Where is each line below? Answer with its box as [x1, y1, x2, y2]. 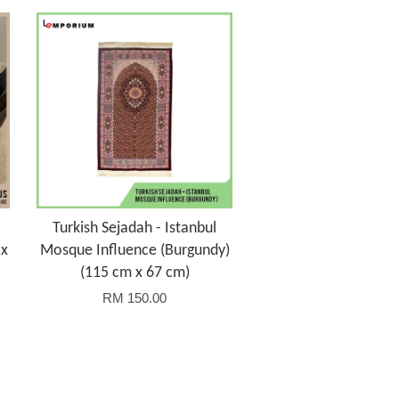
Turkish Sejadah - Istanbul [53, 220, 216, 238]
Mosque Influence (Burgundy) [39, 242, 230, 260]
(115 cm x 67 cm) [79, 265, 190, 282]
